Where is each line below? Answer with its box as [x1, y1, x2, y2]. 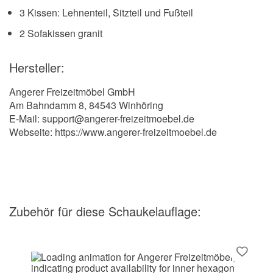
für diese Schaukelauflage [58, 202, 197, 220]
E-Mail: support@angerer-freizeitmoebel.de [9, 111, 194, 126]
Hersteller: [9, 58, 65, 76]
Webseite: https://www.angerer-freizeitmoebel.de [9, 124, 217, 139]
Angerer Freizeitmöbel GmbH [9, 84, 135, 99]
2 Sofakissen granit [19, 26, 102, 40]
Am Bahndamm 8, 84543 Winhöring [9, 97, 163, 112]
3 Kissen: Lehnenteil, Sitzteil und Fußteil [19, 5, 193, 19]
